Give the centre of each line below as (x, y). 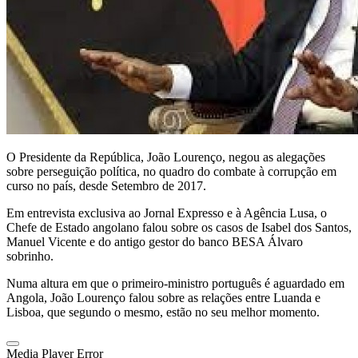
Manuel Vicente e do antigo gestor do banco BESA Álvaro (155, 241)
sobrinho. (30, 256)
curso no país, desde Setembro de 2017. (106, 185)
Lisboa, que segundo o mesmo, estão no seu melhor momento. (163, 312)
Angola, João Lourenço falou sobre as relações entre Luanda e (163, 297)
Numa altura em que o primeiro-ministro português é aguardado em (175, 283)
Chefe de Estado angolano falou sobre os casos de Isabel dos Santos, (179, 227)
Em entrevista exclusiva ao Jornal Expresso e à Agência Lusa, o (167, 213)
